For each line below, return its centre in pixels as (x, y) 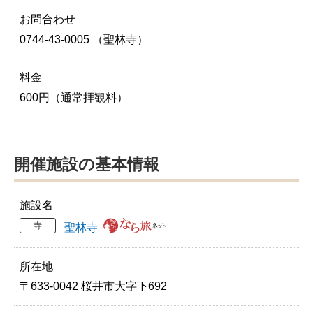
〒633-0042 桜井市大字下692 (93, 286)
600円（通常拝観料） (73, 97)
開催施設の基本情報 (87, 164)
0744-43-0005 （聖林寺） (83, 39)
